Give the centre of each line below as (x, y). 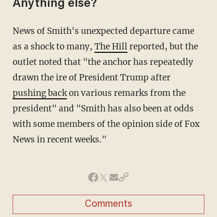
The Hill (111, 46)
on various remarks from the (126, 93)
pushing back (39, 93)
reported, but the (163, 46)
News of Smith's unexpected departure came (16, 31)
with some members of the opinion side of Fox (106, 124)
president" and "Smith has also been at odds (103, 108)
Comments (108, 204)
